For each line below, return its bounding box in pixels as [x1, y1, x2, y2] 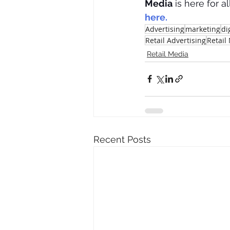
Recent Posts [93, 133, 151, 145]
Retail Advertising [145, 35, 206, 45]
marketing [185, 24, 220, 34]
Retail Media [147, 49, 188, 58]
